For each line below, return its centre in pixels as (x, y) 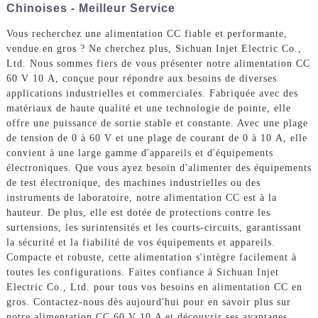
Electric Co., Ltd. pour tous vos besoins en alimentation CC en (154, 287)
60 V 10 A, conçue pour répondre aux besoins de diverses (141, 79)
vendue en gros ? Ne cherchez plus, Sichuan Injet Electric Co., (154, 49)
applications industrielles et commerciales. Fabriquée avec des (152, 94)
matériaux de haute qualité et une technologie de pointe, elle (148, 109)
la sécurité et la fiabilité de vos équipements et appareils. (141, 243)
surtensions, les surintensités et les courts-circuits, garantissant (154, 228)
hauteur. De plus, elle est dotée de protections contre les (138, 213)
